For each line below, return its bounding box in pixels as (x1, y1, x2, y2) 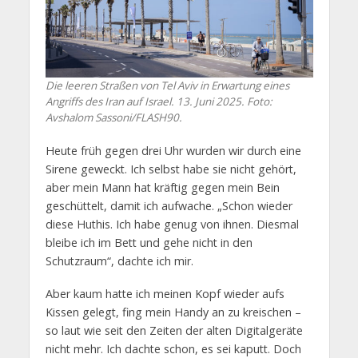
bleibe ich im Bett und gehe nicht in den (45, 234, 253, 250)
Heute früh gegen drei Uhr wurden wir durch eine (45, 142, 301, 158)
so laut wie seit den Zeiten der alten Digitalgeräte (45, 322, 303, 338)
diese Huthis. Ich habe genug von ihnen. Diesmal (45, 216, 299, 232)
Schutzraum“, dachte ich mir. (45, 253, 193, 268)
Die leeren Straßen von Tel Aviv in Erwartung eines (45, 78, 289, 93)
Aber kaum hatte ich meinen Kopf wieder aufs (45, 285, 284, 301)
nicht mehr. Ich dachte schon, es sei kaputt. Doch (45, 340, 301, 356)
